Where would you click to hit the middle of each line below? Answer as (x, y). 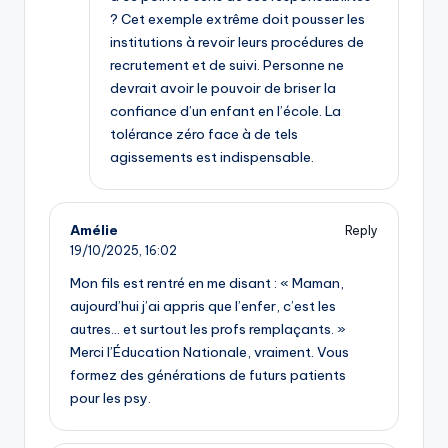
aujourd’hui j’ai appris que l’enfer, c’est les (203, 306)
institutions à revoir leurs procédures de (237, 42)
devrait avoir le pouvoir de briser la (223, 88)
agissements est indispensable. (212, 157)
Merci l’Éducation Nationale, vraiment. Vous (209, 352)
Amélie (94, 230)
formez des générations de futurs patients (208, 375)
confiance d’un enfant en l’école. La (225, 111)
